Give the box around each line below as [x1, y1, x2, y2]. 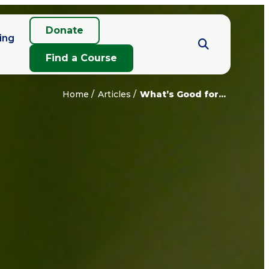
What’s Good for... [140, 89, 226, 100]
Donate [46, 25, 84, 36]
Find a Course [46, 52, 118, 64]
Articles [98, 89, 131, 100]
